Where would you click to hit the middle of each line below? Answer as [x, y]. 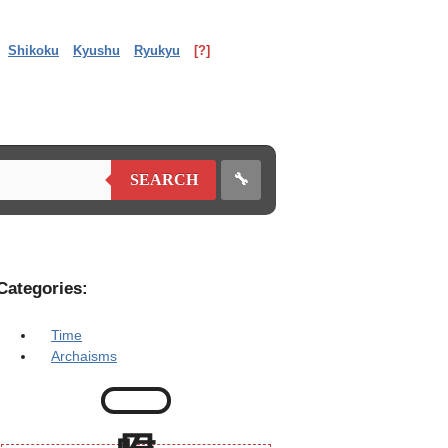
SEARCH [163, 179]
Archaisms [84, 356]
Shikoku [33, 50]
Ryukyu [157, 50]
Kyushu [96, 50]
